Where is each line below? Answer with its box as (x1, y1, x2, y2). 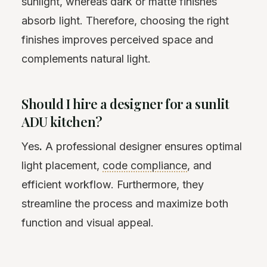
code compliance (103, 159, 187, 172)
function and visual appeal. (21, 216, 154, 229)
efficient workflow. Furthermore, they (21, 178, 204, 191)
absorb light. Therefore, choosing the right (21, 14, 229, 27)
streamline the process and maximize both (21, 197, 228, 210)
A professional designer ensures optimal (45, 139, 242, 153)
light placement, (21, 159, 103, 172)
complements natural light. (21, 52, 151, 65)
